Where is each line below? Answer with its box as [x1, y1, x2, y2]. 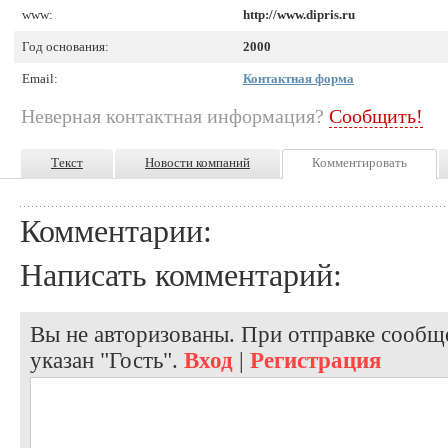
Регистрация [250, 347, 381, 373]
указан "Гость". [30, 347, 184, 373]
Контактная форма [243, 70, 354, 86]
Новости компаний [145, 154, 250, 170]
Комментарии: [20, 212, 212, 249]
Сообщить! [329, 104, 423, 127]
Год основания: [22, 38, 109, 54]
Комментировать [312, 154, 407, 170]
